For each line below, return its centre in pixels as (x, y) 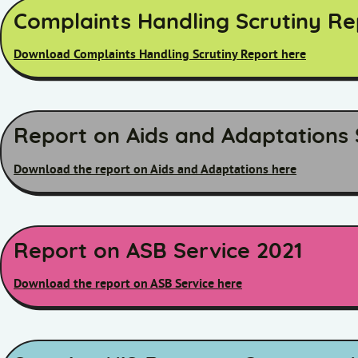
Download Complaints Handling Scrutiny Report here (160, 55)
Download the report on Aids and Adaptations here (155, 169)
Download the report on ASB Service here (128, 284)
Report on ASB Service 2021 (158, 251)
